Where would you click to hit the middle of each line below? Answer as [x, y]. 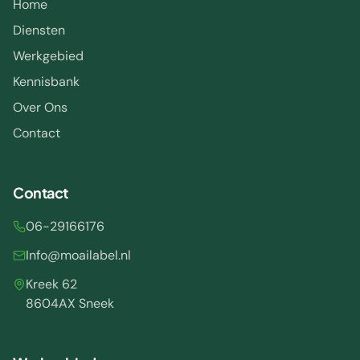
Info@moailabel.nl [78, 255]
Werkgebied [48, 55]
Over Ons [40, 107]
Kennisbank [46, 81]
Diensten [39, 30]
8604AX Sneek [70, 303]
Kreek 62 [51, 284]
